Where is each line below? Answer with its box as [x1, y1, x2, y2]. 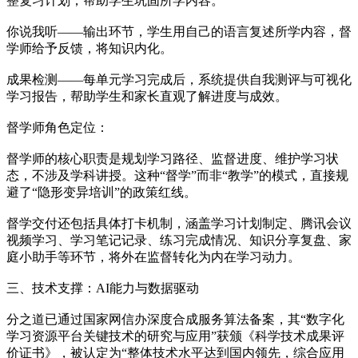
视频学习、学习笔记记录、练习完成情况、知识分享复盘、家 [6, 233, 352, 247]
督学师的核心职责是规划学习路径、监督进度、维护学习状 [6, 151, 339, 165]
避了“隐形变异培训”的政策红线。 [6, 185, 197, 199]
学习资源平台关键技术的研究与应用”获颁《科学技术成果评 [6, 328, 344, 343]
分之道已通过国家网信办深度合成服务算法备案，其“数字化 [6, 312, 344, 326]
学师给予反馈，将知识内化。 [6, 41, 173, 55]
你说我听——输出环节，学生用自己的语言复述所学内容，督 [6, 24, 352, 38]
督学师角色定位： [6, 120, 109, 134]
